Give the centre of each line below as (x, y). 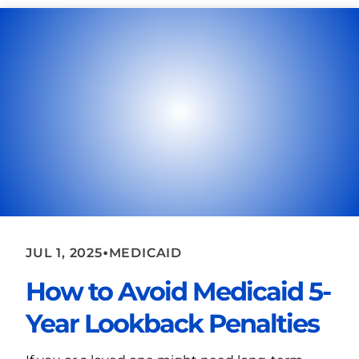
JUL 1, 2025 (64, 252)
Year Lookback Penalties (172, 324)
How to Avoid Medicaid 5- (178, 292)
